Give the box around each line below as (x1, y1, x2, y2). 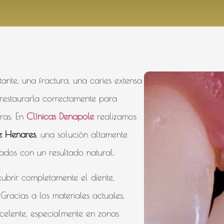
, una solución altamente (36, 129, 127, 139)
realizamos (94, 111, 136, 121)
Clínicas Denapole (23, 111, 94, 121)
